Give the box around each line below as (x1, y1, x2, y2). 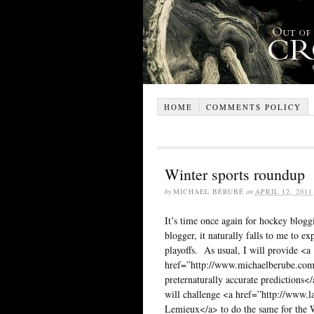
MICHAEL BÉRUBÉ (173, 186, 244, 196)
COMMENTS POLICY (205, 101, 301, 112)
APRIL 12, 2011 (255, 186, 313, 196)
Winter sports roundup (165, 163, 305, 184)
